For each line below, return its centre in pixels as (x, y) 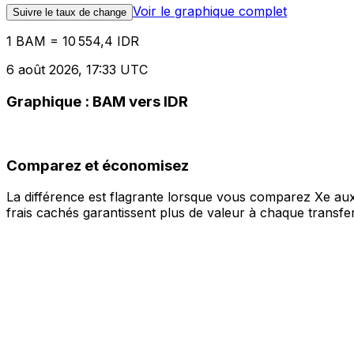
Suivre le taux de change (70, 13)
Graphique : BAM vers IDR (97, 102)
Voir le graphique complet (210, 11)
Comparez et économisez (98, 165)
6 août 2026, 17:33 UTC (77, 70)
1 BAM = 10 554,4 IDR (73, 41)
